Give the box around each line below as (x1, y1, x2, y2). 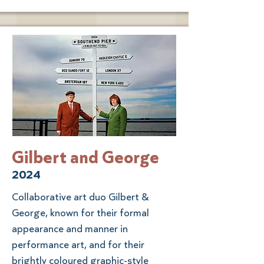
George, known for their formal (12, 206, 149, 219)
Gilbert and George (12, 146, 159, 168)
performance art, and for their (12, 238, 144, 250)
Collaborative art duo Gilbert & (12, 190, 148, 203)
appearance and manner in (12, 222, 128, 235)
